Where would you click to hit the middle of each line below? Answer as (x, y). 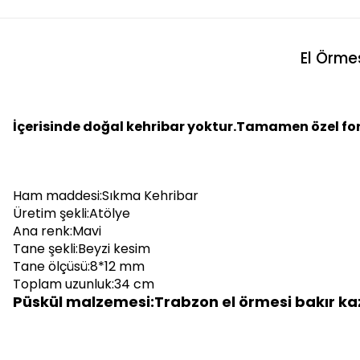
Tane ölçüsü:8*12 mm (79, 266)
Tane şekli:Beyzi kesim (82, 248)
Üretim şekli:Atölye (72, 213)
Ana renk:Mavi (57, 231)
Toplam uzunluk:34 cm (84, 284)
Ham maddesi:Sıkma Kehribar (106, 195)
